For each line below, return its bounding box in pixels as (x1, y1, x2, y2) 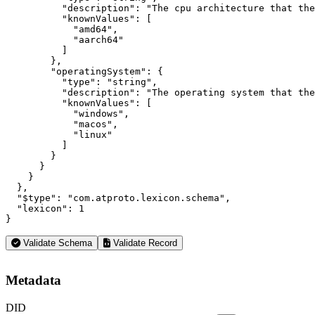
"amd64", (6, 23, 118, 34)
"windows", (6, 108, 129, 119)
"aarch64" (6, 34, 124, 45)
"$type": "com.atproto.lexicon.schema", (6, 192, 231, 203)
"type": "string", (6, 76, 157, 87)
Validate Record (110, 237, 177, 248)
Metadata (6, 272, 61, 288)
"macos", (6, 118, 118, 129)
